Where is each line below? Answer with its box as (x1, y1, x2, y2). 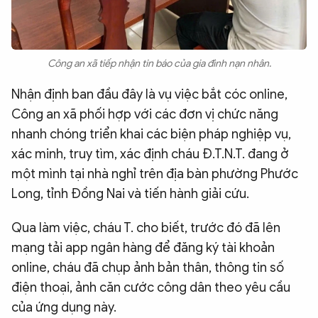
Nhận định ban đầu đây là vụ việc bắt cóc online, (11, 87, 287, 103)
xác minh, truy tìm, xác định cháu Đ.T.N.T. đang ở (11, 146, 289, 163)
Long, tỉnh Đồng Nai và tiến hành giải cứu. (11, 186, 249, 202)
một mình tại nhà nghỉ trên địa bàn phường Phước (11, 166, 298, 182)
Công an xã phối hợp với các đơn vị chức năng (11, 106, 278, 123)
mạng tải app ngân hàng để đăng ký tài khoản (11, 240, 275, 256)
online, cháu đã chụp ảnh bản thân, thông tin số (11, 260, 284, 276)
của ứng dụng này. (11, 300, 116, 316)
